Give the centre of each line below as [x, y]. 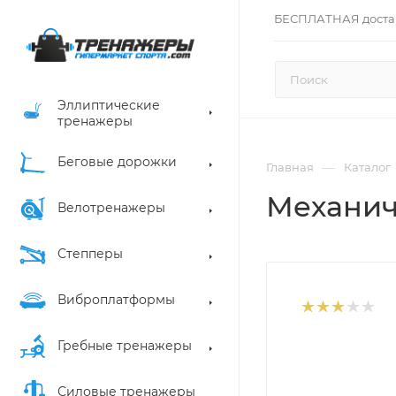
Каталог [367, 167]
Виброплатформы [116, 300]
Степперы [90, 254]
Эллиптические [109, 105]
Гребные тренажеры [125, 346]
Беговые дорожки [117, 162]
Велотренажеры [111, 208]
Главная [290, 167]
